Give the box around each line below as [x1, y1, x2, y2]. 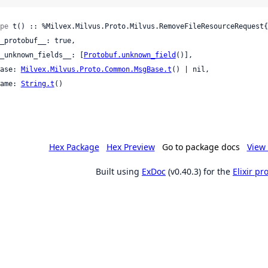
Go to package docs [162, 141, 240, 153]
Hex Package [48, 141, 99, 153]
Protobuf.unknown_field [83, 50, 176, 59]
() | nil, [171, 65, 209, 74]
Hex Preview [106, 141, 155, 153]
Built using [96, 165, 142, 177]
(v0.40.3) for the [166, 165, 233, 177]
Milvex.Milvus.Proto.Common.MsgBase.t [20, 65, 172, 74]
